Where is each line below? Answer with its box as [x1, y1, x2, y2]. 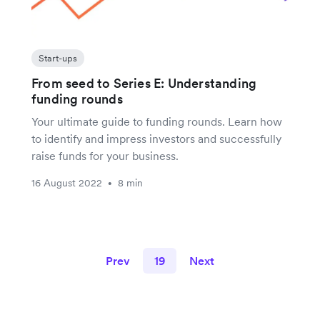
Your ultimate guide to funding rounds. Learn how [31, 114, 282, 129]
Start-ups [39, 51, 77, 64]
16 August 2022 [31, 176, 102, 189]
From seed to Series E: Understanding [31, 74, 257, 91]
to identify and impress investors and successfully [31, 131, 281, 146]
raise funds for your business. [31, 148, 179, 163]
